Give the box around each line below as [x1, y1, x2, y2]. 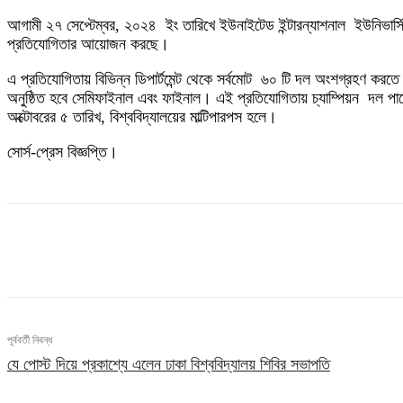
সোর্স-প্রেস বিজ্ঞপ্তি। [7, 143, 118, 162]
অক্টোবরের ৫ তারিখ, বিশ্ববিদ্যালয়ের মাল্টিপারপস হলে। [7, 108, 277, 127]
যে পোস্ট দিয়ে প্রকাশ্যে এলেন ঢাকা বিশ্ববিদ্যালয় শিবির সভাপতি [7, 355, 330, 374]
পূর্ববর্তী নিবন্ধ [7, 334, 52, 347]
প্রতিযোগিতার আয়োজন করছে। [7, 35, 169, 54]
